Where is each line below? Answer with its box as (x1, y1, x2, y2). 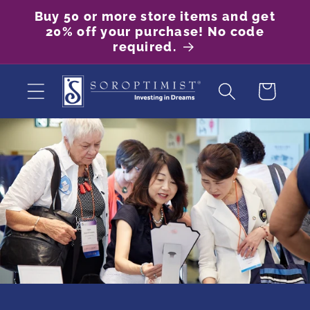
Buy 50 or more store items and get (34, 9, 276, 24)
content (25, 19, 83, 36)
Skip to (25, 4, 77, 21)
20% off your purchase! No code (46, 24, 264, 39)
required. (113, 39, 176, 54)
